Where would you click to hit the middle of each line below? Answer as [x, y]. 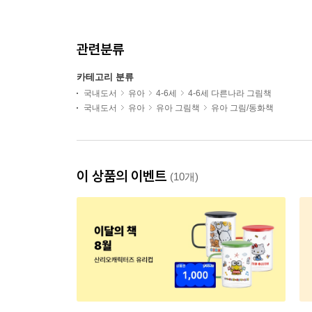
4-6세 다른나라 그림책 [230, 93]
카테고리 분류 [105, 77]
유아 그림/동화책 [242, 108]
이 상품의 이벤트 [123, 176]
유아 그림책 [178, 108]
